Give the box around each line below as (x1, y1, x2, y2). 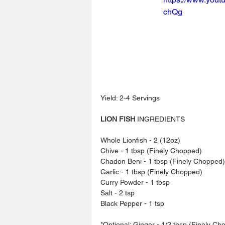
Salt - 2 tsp (100, 188, 135, 197)
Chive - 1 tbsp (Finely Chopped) (100, 146, 202, 155)
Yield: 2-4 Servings (100, 93, 160, 102)
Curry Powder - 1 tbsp (100, 178, 170, 186)
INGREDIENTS (135, 115, 185, 123)
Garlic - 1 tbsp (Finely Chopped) (100, 167, 202, 176)
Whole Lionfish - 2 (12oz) (100, 136, 180, 144)
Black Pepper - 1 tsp (100, 199, 164, 207)
